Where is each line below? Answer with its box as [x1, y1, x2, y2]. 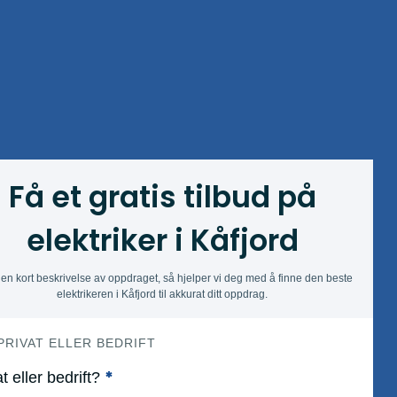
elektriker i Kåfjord [26, 220, 299, 261]
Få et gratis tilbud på [8, 176, 316, 218]
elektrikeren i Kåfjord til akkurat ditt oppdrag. [57, 288, 268, 300]
